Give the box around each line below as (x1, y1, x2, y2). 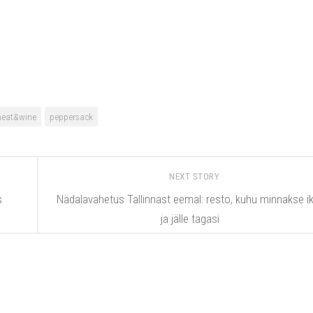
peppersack (50, 111, 93, 123)
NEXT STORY (169, 170, 222, 182)
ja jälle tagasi (161, 212, 219, 226)
